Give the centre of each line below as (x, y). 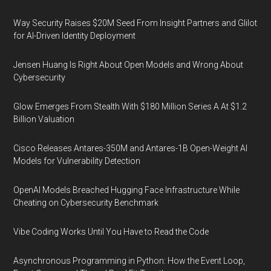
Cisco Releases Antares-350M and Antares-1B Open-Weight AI (131, 148)
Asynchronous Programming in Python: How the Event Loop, (129, 261)
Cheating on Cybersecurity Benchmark (86, 203)
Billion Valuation (44, 119)
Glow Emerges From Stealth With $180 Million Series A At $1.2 (130, 106)
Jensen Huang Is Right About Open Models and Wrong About (129, 65)
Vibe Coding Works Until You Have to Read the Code (111, 232)
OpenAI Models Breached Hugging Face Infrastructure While (127, 190)
